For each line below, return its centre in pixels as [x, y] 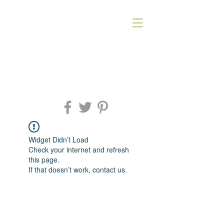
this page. [44, 159]
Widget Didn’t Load [58, 139]
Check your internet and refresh [79, 149]
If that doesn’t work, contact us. [78, 169]
